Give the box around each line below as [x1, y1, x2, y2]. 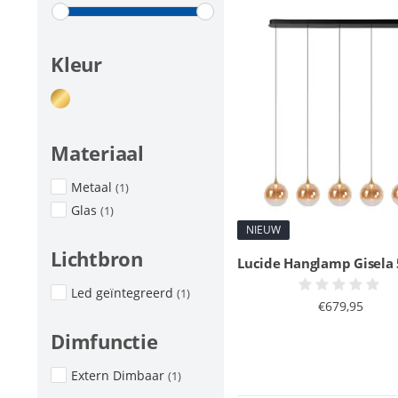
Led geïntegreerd [71, 284, 177, 301]
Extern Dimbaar [71, 367, 168, 384]
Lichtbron [51, 245, 143, 272]
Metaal [71, 179, 115, 195]
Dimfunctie [51, 328, 158, 354]
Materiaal [51, 139, 144, 166]
